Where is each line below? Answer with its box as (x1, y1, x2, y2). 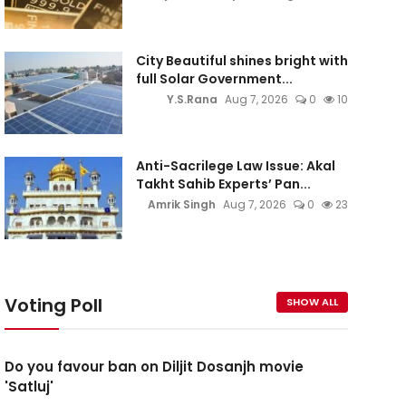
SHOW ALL (285, 295, 338, 309)
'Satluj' (4, 377, 53, 396)
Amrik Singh (147, 197, 216, 212)
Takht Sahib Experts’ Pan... (135, 175, 311, 193)
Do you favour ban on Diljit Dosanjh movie (4, 357, 304, 376)
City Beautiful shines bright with (135, 52, 348, 70)
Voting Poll (4, 293, 102, 318)
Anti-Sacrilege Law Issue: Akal (135, 157, 335, 175)
